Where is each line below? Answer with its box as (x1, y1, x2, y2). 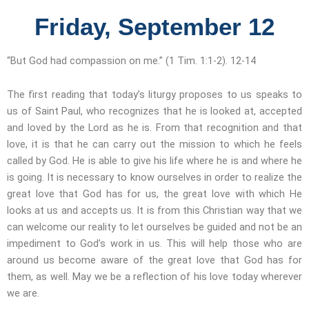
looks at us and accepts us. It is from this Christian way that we (7, 204, 302, 217)
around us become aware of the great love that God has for (7, 254, 302, 267)
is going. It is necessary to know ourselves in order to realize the (7, 171, 302, 184)
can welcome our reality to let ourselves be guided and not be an (7, 221, 302, 234)
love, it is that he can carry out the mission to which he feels (7, 138, 302, 151)
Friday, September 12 (34, 12, 275, 40)
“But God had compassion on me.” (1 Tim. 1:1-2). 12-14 (7, 54, 256, 67)
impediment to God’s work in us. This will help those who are (7, 237, 302, 250)
